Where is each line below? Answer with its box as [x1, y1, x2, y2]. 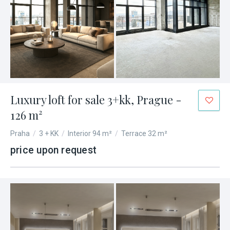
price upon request [10, 144, 97, 156]
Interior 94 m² [68, 129, 112, 138]
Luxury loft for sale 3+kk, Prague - [10, 92, 182, 107]
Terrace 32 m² [121, 129, 167, 138]
